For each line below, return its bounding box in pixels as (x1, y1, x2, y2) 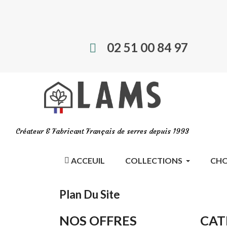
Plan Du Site (59, 187, 120, 202)
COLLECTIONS (125, 156, 182, 166)
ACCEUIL (71, 156, 105, 166)
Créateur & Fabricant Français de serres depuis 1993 (15, 127, 189, 136)
